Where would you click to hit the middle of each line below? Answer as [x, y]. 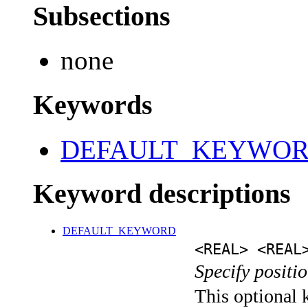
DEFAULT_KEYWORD [119, 231]
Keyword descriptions [162, 194]
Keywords [93, 104]
